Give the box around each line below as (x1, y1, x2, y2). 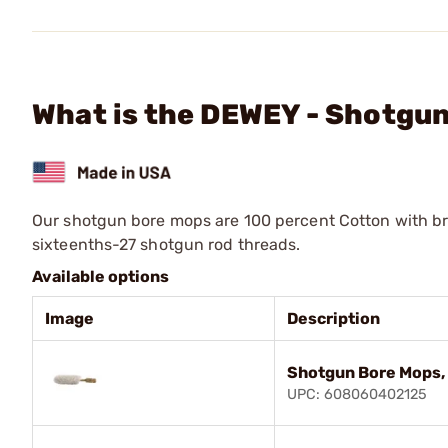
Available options (32, 266, 169, 286)
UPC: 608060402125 (287, 385, 427, 403)
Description (287, 308, 380, 328)
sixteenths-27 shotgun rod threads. (32, 234, 301, 254)
